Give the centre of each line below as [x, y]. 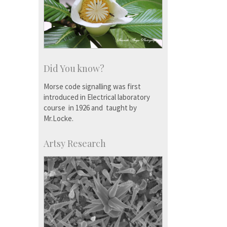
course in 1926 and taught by [90, 108]
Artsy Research [75, 144]
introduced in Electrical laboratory [97, 97]
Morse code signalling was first [92, 87]
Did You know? [74, 69]
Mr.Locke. [59, 119]
